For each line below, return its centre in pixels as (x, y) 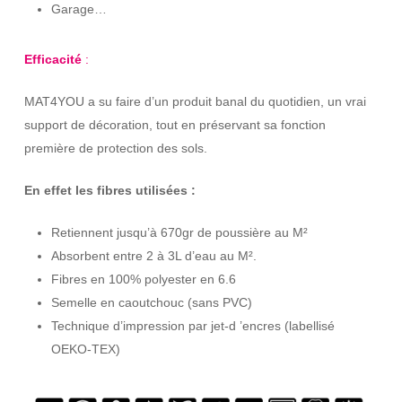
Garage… (79, 9)
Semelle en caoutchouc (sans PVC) (151, 303)
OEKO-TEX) (85, 350)
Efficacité (54, 60)
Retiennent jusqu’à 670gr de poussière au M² (179, 233)
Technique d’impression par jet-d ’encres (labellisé (192, 326)
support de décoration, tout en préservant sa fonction (175, 125)
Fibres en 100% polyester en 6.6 (143, 280)
